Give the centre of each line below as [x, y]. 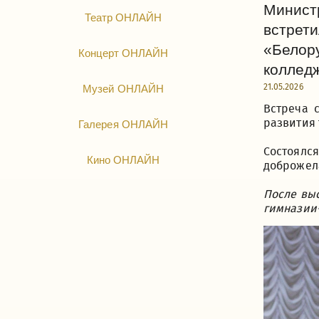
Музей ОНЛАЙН [123, 89]
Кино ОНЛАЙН [123, 160]
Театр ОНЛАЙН [123, 17]
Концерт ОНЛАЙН [123, 53]
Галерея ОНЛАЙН [123, 124]
